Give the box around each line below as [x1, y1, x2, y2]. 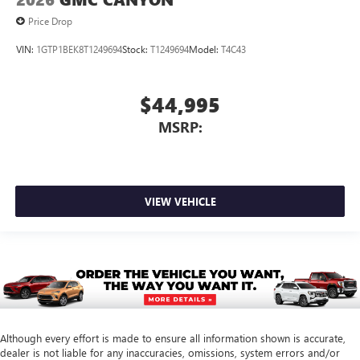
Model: [189, 42, 221, 55]
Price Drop [28, 14, 72, 28]
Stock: [122, 42, 150, 55]
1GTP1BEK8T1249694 [36, 42, 122, 55]
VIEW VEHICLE [144, 194, 216, 208]
